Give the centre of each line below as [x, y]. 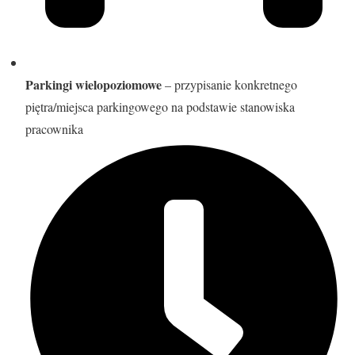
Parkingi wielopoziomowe [94, 84]
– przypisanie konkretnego [229, 84]
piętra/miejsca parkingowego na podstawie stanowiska [160, 106]
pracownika [54, 128]
